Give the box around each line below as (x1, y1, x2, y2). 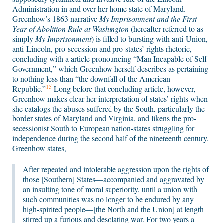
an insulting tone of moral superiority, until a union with (23, 184, 197, 195)
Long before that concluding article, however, (52, 83, 195, 94)
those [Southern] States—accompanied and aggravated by (23, 174, 204, 185)
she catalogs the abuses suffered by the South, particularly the (12, 103, 205, 114)
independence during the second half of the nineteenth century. (12, 133, 209, 144)
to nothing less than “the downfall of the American (12, 73, 170, 84)
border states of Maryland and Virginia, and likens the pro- (12, 113, 196, 124)
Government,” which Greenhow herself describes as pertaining (12, 63, 208, 74)
